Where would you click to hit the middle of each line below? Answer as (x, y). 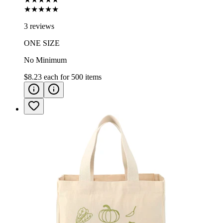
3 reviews (39, 26)
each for (57, 77)
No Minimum (45, 60)
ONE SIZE (42, 43)
